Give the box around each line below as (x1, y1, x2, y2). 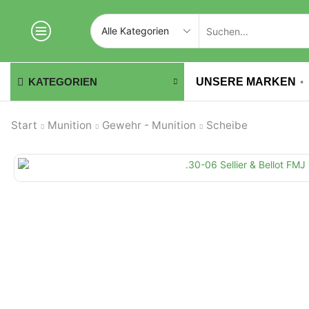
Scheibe (206, 119, 248, 132)
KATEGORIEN (28, 75, 97, 88)
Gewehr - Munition (102, 119, 196, 132)
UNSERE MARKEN (195, 75, 296, 88)
